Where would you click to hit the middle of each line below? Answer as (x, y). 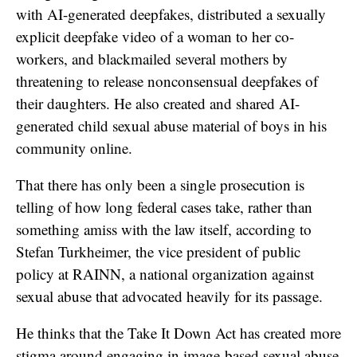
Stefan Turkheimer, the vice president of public (158, 251)
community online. (74, 147)
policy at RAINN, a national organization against (165, 273)
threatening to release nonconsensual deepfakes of (167, 80)
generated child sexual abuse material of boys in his (171, 125)
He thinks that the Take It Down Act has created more (178, 332)
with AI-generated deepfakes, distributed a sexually (171, 14)
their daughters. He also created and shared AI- (158, 103)
